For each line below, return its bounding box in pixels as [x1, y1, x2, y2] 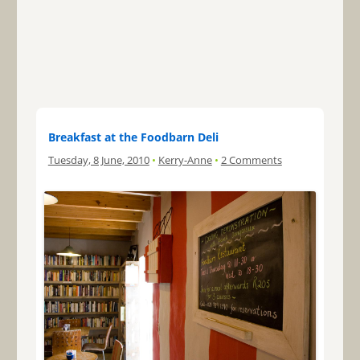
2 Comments [220, 152, 282, 167]
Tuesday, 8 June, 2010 [47, 152, 149, 167]
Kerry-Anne [157, 152, 212, 167]
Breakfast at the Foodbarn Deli [47, 129, 219, 145]
